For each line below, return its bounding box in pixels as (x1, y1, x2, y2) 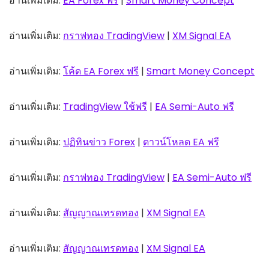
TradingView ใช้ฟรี (63, 100, 147, 114)
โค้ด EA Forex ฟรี (63, 64, 139, 79)
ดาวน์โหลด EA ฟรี (143, 135, 219, 150)
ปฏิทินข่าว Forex (63, 135, 135, 150)
